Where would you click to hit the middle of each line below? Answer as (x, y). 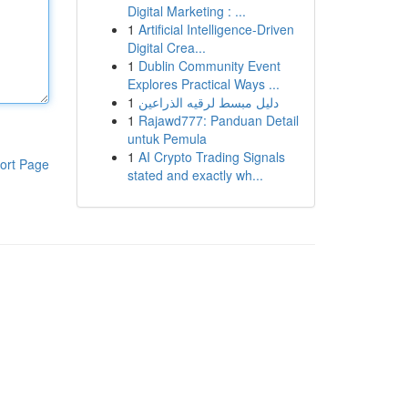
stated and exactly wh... (195, 175)
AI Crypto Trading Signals (211, 157)
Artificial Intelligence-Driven (216, 29)
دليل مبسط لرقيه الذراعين (208, 102)
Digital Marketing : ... (186, 11)
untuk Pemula (167, 138)
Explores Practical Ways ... (203, 84)
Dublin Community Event (209, 66)
